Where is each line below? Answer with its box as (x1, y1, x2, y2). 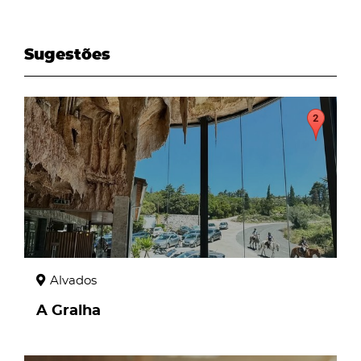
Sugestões (24, 48, 110, 63)
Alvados (50, 275, 97, 287)
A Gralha (36, 304, 101, 318)
